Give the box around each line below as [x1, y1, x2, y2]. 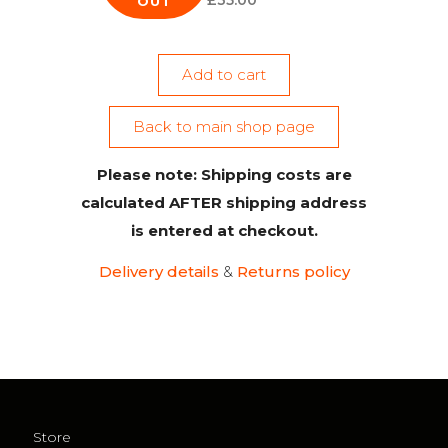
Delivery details [98, 262, 219, 281]
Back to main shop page [133, 117, 315, 136]
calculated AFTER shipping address [81, 193, 367, 212]
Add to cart [182, 65, 266, 84]
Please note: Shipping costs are [96, 165, 352, 184]
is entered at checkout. [130, 221, 318, 240]
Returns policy [236, 262, 350, 281]
